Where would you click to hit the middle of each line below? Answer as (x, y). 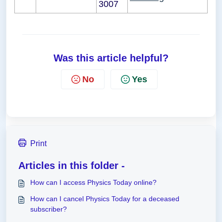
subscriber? (49, 209)
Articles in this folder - (72, 166)
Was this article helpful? (111, 58)
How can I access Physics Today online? (93, 182)
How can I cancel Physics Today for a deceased (105, 199)
